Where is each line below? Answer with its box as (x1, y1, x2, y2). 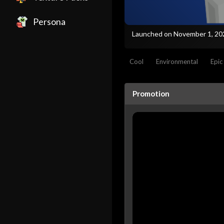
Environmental (156, 57, 198, 65)
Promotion (132, 88, 169, 98)
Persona (33, 16, 65, 27)
